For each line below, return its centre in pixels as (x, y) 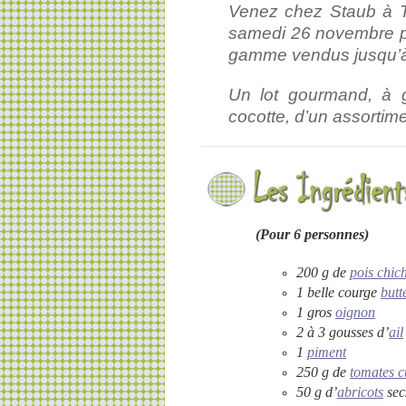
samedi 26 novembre (314, 33)
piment (327, 352)
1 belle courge (338, 292)
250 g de (323, 372)
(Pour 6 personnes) (312, 234)
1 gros (316, 312)
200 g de (323, 272)
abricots (360, 391)
